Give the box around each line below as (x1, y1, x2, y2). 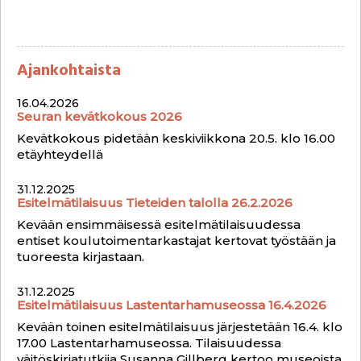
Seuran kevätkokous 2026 (17, 108, 182, 124)
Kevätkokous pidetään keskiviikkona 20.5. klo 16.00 (17, 131, 335, 146)
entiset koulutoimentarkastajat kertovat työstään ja (17, 233, 336, 248)
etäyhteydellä (17, 147, 103, 162)
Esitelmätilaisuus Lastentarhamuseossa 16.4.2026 (17, 297, 326, 313)
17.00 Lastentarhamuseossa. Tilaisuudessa (17, 335, 281, 351)
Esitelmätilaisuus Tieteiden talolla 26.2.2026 (17, 194, 293, 210)
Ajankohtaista (17, 57, 121, 84)
